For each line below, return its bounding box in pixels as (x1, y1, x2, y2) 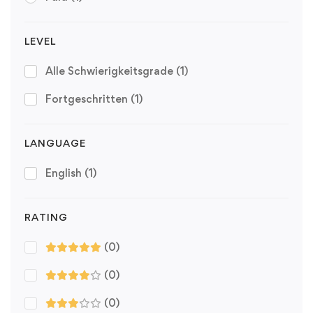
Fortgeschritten (45, 92, 131, 105)
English (45, 166, 85, 180)
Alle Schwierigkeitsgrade (45, 64, 176, 78)
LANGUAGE (24, 136, 86, 149)
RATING (24, 210, 68, 223)
